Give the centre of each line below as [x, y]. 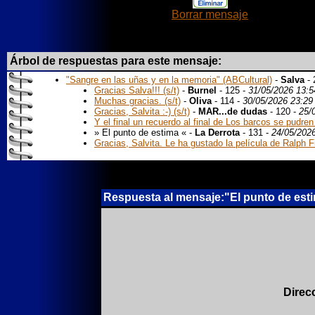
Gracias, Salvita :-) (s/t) [142, 111]
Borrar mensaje [210, 14]
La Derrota [217, 133]
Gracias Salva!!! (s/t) [137, 90]
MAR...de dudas [233, 111]
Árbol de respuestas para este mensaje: [116, 61]
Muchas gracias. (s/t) [137, 101]
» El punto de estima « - [144, 133]
